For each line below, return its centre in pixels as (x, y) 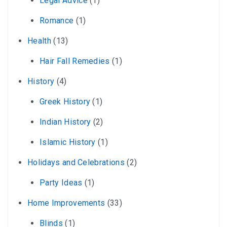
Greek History (65, 101)
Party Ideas (61, 182)
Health (39, 41)
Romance (57, 20)
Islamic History (68, 142)
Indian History (65, 122)
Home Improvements (66, 203)
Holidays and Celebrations (76, 162)
